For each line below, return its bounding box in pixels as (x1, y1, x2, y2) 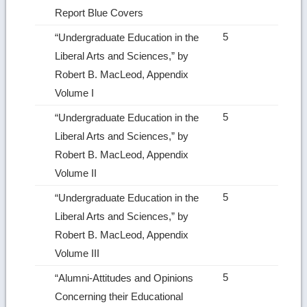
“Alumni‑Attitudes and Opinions (55, 271, 194, 284)
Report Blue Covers (55, 6, 147, 19)
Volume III (55, 247, 103, 259)
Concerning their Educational (55, 290, 184, 302)
